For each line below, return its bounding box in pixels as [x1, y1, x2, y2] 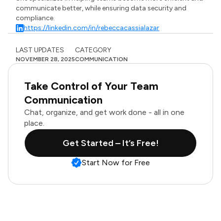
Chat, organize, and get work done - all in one [24, 108, 184, 117]
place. [24, 118, 44, 128]
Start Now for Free [82, 158, 150, 167]
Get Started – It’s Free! [62, 138, 159, 148]
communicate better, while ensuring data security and [16, 4, 187, 12]
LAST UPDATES [16, 46, 64, 54]
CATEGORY [75, 46, 111, 54]
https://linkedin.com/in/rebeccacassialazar [24, 24, 160, 32]
